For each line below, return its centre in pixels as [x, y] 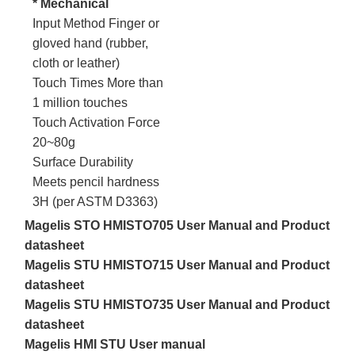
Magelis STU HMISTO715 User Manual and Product [177, 265]
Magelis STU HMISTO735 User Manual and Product [177, 304]
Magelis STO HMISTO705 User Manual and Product [177, 225]
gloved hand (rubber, [91, 43]
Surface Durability [83, 162]
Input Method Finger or [96, 23]
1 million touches [80, 102]
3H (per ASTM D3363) [95, 201]
